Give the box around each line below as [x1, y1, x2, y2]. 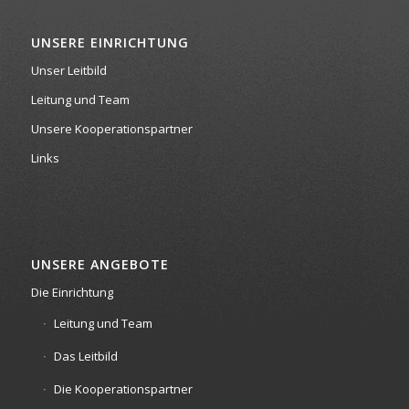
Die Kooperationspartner [53, 381, 193, 398]
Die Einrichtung [30, 284, 113, 301]
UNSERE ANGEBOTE [30, 256, 169, 274]
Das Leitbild [53, 348, 118, 365]
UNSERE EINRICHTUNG [30, 34, 189, 52]
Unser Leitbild [30, 62, 107, 79]
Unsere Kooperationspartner [30, 121, 193, 138]
